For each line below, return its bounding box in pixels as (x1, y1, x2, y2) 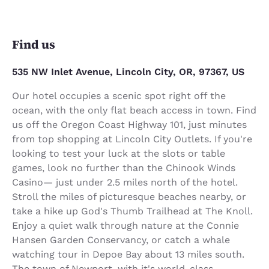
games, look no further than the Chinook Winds (12, 162, 235, 174)
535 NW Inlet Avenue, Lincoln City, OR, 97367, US (12, 65, 244, 77)
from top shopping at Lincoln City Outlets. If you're (12, 133, 252, 145)
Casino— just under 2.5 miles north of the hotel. (12, 176, 238, 188)
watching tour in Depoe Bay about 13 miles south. (12, 248, 244, 260)
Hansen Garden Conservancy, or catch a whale (12, 234, 230, 246)
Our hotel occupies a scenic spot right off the (12, 89, 226, 101)
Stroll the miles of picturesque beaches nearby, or (12, 190, 246, 202)
